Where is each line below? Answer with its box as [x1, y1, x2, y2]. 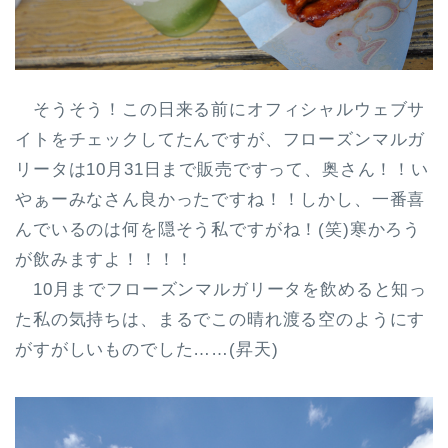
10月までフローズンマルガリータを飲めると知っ [15, 279, 428, 299]
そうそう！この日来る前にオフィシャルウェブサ [15, 99, 426, 119]
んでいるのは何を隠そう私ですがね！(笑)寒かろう [15, 219, 422, 239]
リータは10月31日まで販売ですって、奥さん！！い [15, 159, 429, 179]
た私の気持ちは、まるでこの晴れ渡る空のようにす [15, 309, 426, 329]
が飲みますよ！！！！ [15, 249, 194, 269]
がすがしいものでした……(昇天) [15, 339, 279, 359]
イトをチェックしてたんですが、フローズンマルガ [15, 129, 426, 149]
